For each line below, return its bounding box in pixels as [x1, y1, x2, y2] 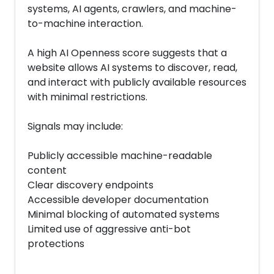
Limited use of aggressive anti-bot [28, 222, 191, 236]
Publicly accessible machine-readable [28, 149, 212, 163]
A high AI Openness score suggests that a [28, 46, 227, 60]
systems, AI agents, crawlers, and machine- [28, 2, 237, 16]
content [28, 163, 67, 177]
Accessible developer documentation [28, 193, 209, 207]
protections [28, 237, 84, 251]
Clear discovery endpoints [28, 178, 154, 192]
